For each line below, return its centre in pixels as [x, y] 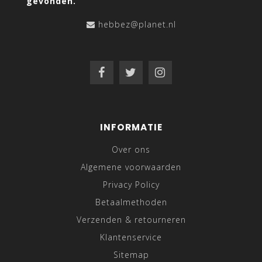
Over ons [131, 150]
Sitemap [131, 255]
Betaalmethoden [131, 202]
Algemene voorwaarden [131, 167]
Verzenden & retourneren [131, 220]
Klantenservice [131, 237]
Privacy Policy [131, 185]
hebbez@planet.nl [137, 25]
